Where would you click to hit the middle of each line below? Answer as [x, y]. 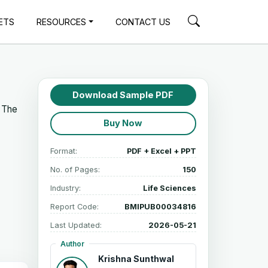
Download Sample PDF [123, 95]
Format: [63, 151]
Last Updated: [76, 225]
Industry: [65, 188]
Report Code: [74, 206]
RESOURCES [62, 22]
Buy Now [123, 124]
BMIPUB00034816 [160, 206]
